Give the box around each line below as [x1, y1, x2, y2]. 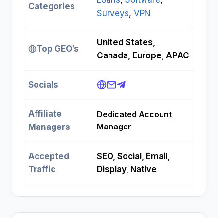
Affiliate [28, 109, 62, 119]
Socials [28, 80, 58, 90]
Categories [28, 1, 75, 12]
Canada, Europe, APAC [97, 51, 189, 61]
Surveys [97, 8, 129, 18]
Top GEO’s [36, 44, 79, 54]
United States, [97, 37, 155, 48]
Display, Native [97, 164, 157, 175]
